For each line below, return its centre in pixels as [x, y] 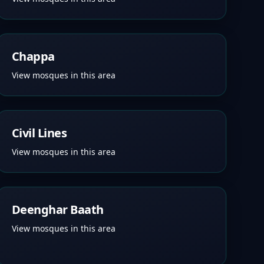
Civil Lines [39, 133]
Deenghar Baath [57, 209]
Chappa [33, 56]
